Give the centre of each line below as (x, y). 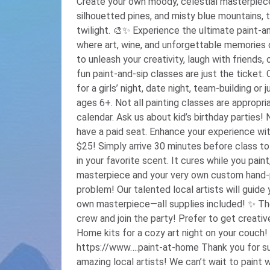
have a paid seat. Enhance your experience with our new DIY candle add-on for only (113, 132)
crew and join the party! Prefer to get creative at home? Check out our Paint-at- (127, 219)
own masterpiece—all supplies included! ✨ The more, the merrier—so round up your (162, 204)
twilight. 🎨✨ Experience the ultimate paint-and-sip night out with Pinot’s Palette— (95, 31)
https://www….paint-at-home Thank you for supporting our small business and (139, 248)
